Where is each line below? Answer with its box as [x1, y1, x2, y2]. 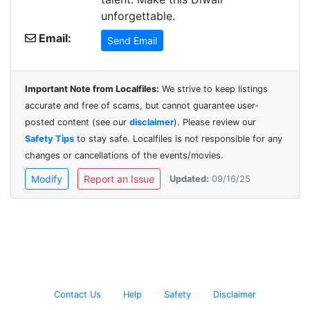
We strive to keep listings [159, 83, 268, 94]
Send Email [107, 34, 157, 46]
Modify [31, 172, 62, 185]
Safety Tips [25, 133, 74, 144]
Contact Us [54, 289, 101, 300]
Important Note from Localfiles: [25, 83, 159, 94]
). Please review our [174, 116, 256, 127]
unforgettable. [101, 8, 175, 23]
